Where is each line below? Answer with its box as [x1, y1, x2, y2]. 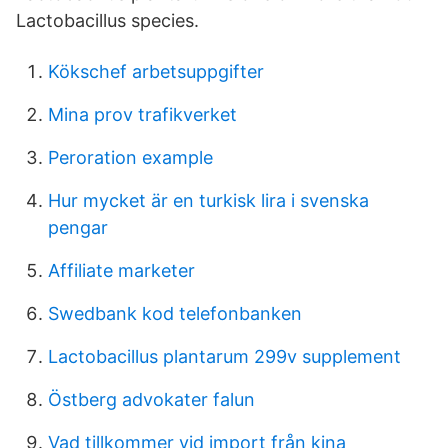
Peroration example [48, 147, 213, 168]
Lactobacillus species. [16, 10, 199, 31]
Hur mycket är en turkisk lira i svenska [48, 190, 369, 211]
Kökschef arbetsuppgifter [48, 61, 264, 82]
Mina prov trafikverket [48, 104, 237, 125]
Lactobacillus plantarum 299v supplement [48, 346, 401, 367]
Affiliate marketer [48, 260, 195, 281]
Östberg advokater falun [48, 389, 255, 410]
